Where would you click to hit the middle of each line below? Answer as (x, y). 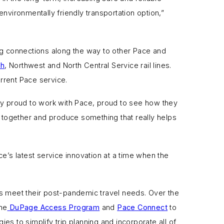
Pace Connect (142, 207)
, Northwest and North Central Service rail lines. (88, 65)
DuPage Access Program (53, 207)
